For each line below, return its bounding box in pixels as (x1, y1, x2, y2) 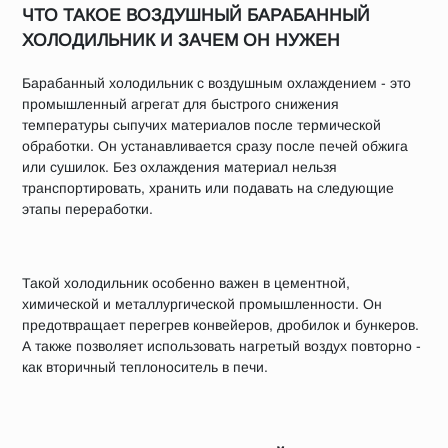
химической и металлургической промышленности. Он (22, 296, 382, 312)
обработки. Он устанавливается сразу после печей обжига (22, 138, 408, 154)
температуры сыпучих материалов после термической (22, 117, 381, 133)
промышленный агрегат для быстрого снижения (22, 96, 339, 112)
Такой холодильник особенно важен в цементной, (22, 275, 350, 291)
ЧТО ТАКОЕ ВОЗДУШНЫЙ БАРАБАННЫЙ (22, 5, 370, 25)
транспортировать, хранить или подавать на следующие (22, 180, 394, 196)
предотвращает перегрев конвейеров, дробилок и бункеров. (22, 317, 419, 333)
